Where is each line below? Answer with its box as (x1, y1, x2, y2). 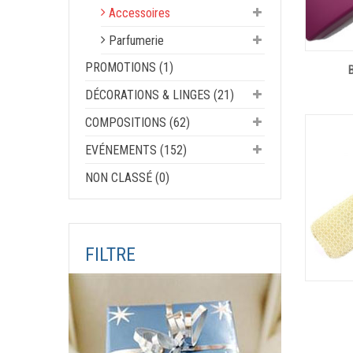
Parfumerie (109, 33, 164, 48)
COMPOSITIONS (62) (85, 115, 190, 130)
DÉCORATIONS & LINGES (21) (85, 87, 234, 102)
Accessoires (109, 6, 170, 20)
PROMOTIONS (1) (85, 60, 173, 75)
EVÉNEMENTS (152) (85, 143, 187, 158)
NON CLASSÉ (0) (85, 170, 169, 185)
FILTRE (85, 243, 136, 266)
